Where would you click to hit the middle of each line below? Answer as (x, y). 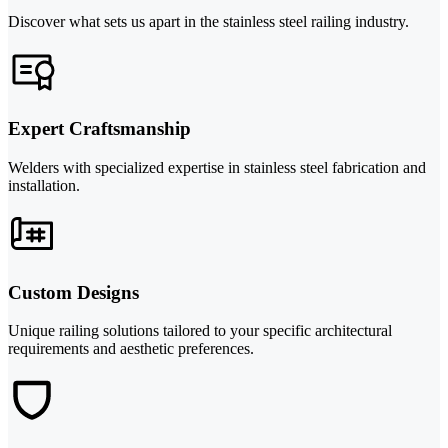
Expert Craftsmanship (99, 129)
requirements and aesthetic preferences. (131, 349)
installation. (44, 185)
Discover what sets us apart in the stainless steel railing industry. (208, 22)
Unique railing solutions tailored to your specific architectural (200, 331)
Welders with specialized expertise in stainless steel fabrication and (217, 167)
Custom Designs (73, 292)
